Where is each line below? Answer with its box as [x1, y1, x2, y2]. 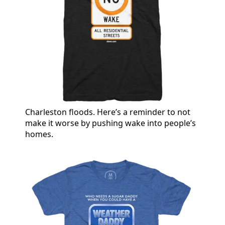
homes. [25, 128, 53, 140]
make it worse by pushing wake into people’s [25, 117, 196, 129]
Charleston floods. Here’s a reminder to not [25, 106, 190, 118]
